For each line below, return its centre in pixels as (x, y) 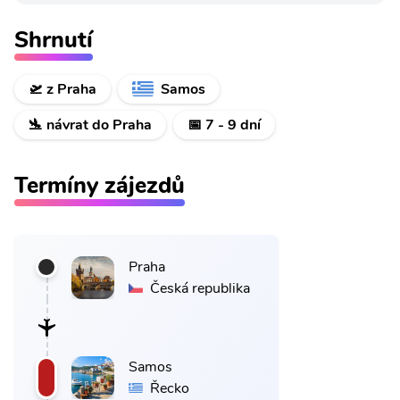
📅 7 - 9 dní (224, 125)
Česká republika (200, 288)
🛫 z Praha (62, 89)
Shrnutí (54, 39)
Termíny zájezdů (100, 185)
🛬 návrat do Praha (90, 125)
